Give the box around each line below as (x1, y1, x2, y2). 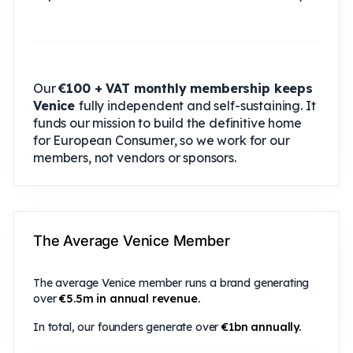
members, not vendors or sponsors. (33, 149, 236, 165)
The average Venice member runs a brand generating (33, 275, 310, 290)
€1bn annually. (221, 319, 301, 334)
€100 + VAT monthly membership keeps (58, 80, 313, 96)
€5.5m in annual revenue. (59, 291, 200, 306)
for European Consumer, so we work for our (33, 132, 290, 148)
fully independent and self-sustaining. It (78, 97, 316, 113)
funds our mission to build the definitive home (33, 114, 302, 131)
